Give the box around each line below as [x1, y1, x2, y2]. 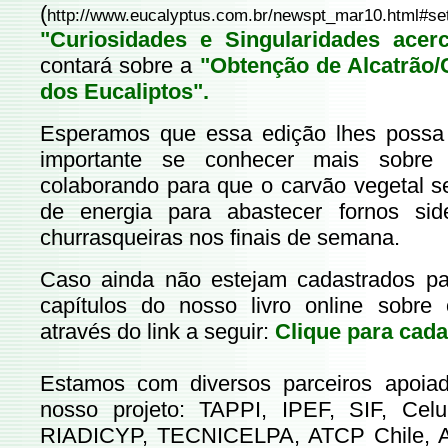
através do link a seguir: [40, 319, 275, 344]
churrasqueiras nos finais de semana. [40, 225, 400, 250]
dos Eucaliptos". [40, 79, 209, 104]
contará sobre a [40, 53, 200, 78]
